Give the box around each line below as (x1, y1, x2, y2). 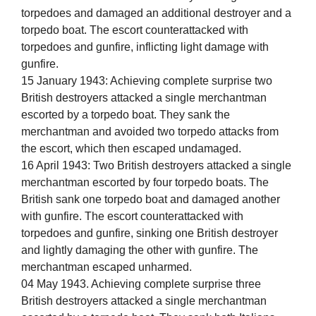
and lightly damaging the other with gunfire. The (21, 244, 258, 257)
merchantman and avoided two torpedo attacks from (21, 126, 279, 138)
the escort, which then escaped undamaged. (21, 142, 241, 155)
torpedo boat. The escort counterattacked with (21, 24, 248, 37)
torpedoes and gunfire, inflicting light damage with (21, 41, 269, 54)
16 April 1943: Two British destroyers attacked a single (21, 159, 291, 172)
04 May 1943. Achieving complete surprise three (21, 278, 261, 291)
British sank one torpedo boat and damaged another (21, 193, 280, 206)
